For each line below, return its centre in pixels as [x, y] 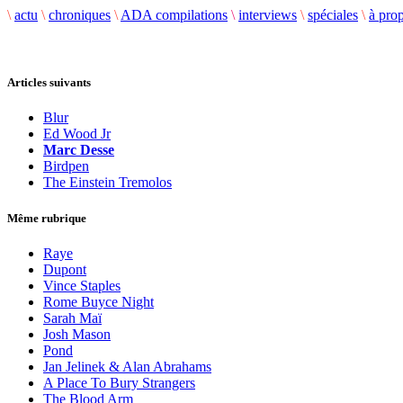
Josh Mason [77, 334]
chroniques [80, 15]
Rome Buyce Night [99, 301]
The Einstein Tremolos [107, 183]
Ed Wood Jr [77, 134]
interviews [268, 15]
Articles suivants [49, 83]
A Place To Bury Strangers [119, 382]
